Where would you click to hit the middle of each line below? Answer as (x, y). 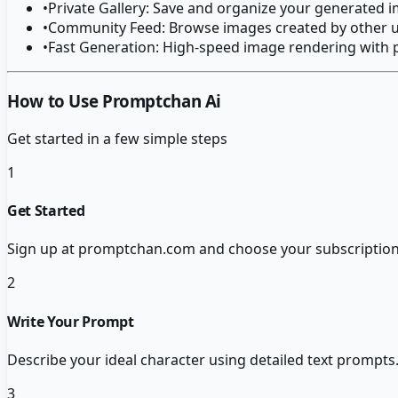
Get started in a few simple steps (117, 138)
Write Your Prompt (71, 321)
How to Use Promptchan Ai (115, 101)
